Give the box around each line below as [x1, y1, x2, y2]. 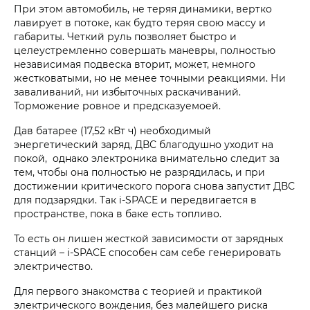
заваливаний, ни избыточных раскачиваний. [14, 85, 241, 99]
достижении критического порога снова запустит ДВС [14, 179, 295, 193]
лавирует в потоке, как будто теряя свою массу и [14, 16, 266, 30]
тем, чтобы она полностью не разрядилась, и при [14, 165, 265, 179]
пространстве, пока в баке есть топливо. [14, 207, 221, 221]
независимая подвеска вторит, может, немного [14, 57, 255, 71]
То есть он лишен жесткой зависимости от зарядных [14, 232, 283, 246]
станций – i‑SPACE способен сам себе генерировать [14, 246, 281, 259]
